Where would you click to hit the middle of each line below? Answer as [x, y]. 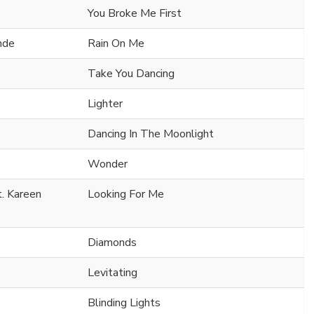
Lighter [105, 104]
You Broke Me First [135, 14]
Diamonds [112, 243]
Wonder [108, 164]
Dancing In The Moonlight [151, 134]
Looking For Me [126, 194]
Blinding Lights [124, 303]
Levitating [112, 273]
